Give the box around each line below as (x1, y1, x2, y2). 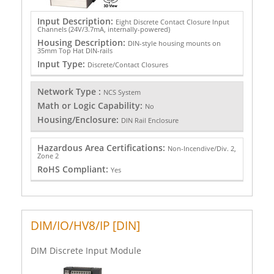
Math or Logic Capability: (37, 100, 145, 112)
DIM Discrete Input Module (31, 244, 141, 256)
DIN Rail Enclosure (120, 116, 179, 125)
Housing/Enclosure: (37, 114, 121, 126)
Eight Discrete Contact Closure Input (115, 17, 229, 26)
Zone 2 (37, 150, 59, 160)
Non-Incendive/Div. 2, (167, 143, 236, 153)
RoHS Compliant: (37, 163, 111, 175)
